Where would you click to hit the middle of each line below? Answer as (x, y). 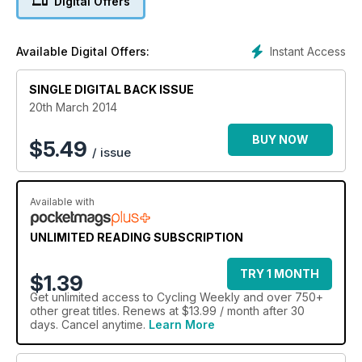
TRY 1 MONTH (280, 274)
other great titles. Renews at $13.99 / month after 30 (167, 311)
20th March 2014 (73, 107)
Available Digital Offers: (83, 52)
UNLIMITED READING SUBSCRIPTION (137, 238)
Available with (62, 202)
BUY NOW (280, 140)
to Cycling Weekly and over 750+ (232, 297)
